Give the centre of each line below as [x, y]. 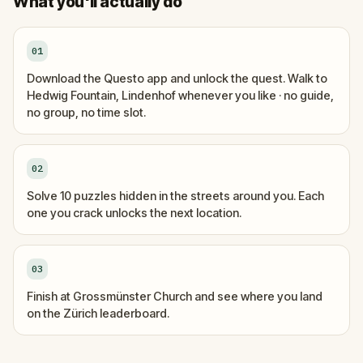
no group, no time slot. [86, 112]
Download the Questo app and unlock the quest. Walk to [177, 78]
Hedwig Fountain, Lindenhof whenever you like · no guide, [180, 95]
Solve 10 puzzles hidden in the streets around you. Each [175, 195]
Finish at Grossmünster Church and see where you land [175, 296]
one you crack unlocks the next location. [134, 212]
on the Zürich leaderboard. [98, 313]
